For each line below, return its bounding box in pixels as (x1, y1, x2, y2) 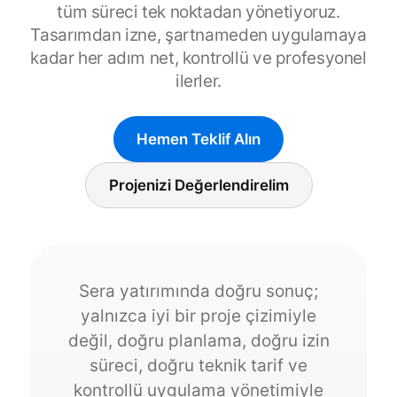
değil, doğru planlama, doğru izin (67, 331, 330, 351)
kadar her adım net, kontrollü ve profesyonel (30, 48, 367, 68)
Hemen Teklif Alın (136, 129, 261, 148)
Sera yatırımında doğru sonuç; (79, 281, 318, 301)
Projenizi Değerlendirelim (108, 175, 289, 194)
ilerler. (175, 71, 222, 91)
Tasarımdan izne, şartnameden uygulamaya (30, 25, 367, 45)
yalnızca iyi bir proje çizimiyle (81, 306, 316, 326)
